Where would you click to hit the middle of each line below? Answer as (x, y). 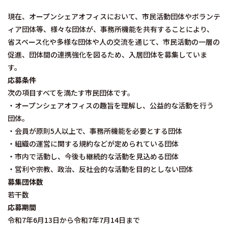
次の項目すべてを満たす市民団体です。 (71, 93)
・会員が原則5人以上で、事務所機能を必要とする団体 (95, 131)
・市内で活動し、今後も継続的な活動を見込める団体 (93, 156)
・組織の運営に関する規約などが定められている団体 (93, 144)
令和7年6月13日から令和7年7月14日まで (74, 220)
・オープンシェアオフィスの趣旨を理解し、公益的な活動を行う (111, 105)
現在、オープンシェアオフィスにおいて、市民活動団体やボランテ (114, 16)
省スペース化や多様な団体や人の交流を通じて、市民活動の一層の (114, 42)
